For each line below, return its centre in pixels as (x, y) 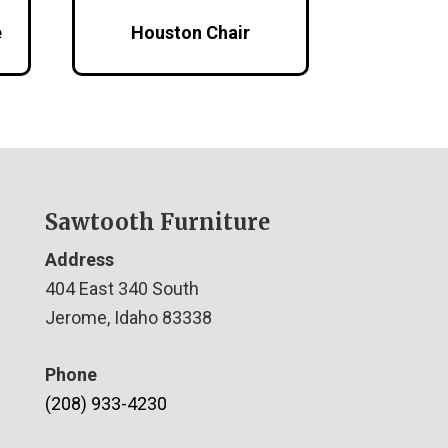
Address (79, 259)
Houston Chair (191, 32)
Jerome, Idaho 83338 (128, 317)
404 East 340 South (121, 288)
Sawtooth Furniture (157, 221)
